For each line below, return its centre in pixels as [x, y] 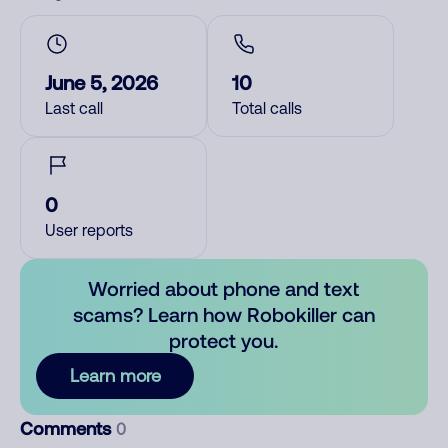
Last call [74, 108]
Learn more [115, 375]
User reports [89, 230]
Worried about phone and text [224, 288]
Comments [68, 428]
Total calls [267, 108]
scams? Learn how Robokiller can [223, 314]
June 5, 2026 [101, 82]
